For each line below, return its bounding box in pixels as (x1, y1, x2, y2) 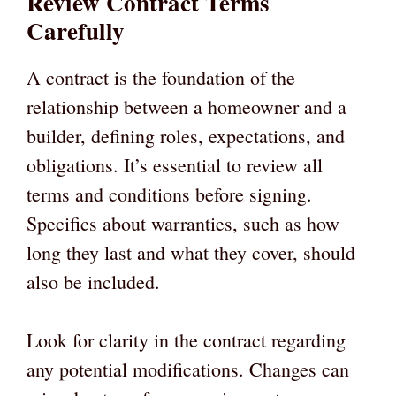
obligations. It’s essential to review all (27, 152, 323, 179)
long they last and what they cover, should (27, 240, 355, 266)
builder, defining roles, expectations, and (27, 123, 345, 149)
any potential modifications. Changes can (27, 356, 349, 383)
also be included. (27, 269, 160, 295)
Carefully (27, 13, 125, 49)
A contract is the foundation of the (27, 65, 295, 91)
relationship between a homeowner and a (27, 94, 346, 120)
